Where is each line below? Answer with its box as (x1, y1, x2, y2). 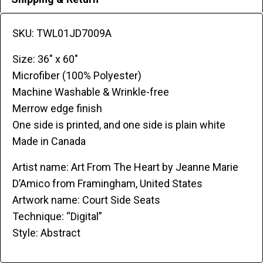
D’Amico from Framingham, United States (12, 177, 203, 190)
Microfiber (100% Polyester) (12, 69, 141, 82)
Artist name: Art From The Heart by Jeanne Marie (12, 160, 238, 173)
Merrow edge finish (12, 102, 102, 114)
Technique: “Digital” (12, 210, 102, 222)
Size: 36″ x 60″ (12, 52, 78, 65)
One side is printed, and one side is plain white (12, 118, 225, 131)
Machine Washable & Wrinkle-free (12, 85, 169, 98)
